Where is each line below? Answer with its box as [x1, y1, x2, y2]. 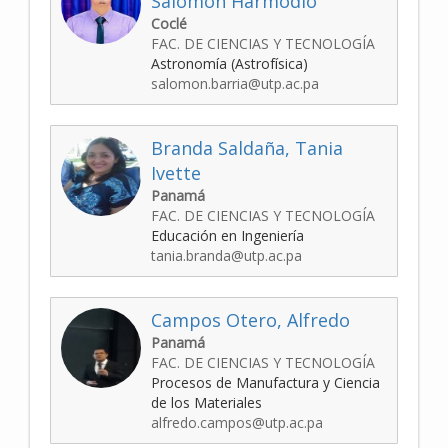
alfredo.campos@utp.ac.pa [151, 413, 323, 433]
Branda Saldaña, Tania [151, 136, 343, 161]
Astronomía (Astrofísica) [151, 54, 308, 74]
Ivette [151, 161, 201, 186]
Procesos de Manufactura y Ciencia [151, 373, 380, 393]
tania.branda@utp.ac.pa [151, 246, 302, 266]
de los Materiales [151, 393, 262, 413]
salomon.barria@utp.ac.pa [151, 74, 319, 94]
